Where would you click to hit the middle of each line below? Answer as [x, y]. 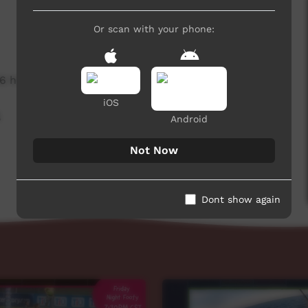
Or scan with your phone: [154, 29]
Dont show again [241, 199]
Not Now [154, 150]
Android [189, 119]
